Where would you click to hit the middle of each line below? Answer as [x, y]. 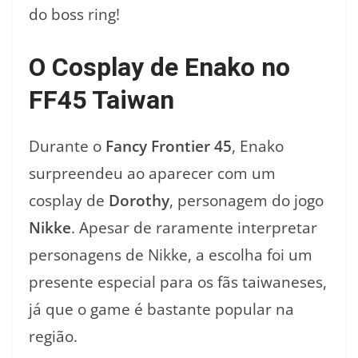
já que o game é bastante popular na [161, 309]
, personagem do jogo [247, 200]
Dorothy [139, 200]
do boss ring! [74, 15]
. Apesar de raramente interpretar [194, 227]
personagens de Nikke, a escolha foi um [171, 255]
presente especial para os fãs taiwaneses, [178, 282]
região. [53, 336]
